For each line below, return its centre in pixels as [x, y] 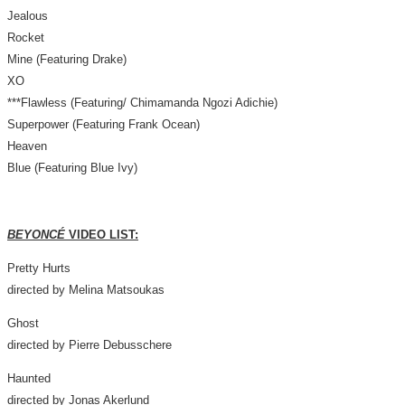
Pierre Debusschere [120, 345]
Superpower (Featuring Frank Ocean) [104, 124]
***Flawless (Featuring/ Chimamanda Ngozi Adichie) [144, 103]
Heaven [29, 146]
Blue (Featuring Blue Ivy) [72, 168]
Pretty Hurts [39, 268]
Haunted [29, 378]
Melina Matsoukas [117, 290]
